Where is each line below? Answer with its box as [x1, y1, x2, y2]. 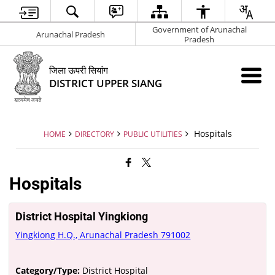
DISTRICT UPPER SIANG [49, 76, 163, 90]
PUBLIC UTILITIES [123, 128, 182, 139]
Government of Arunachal [152, 23, 247, 35]
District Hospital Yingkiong [15, 209, 149, 223]
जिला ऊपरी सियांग [49, 64, 109, 76]
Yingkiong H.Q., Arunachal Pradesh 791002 [15, 228, 191, 241]
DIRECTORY [74, 128, 114, 139]
